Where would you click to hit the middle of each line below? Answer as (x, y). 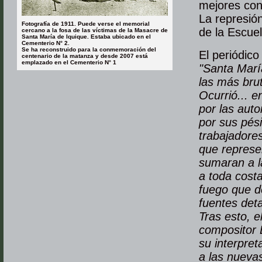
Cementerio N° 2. (46, 43)
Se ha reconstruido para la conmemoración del (89, 49)
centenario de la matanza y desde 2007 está (85, 56)
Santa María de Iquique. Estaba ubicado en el (86, 37)
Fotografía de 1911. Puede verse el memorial (86, 24)
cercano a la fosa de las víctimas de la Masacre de (95, 30)
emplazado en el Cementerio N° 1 (69, 62)
